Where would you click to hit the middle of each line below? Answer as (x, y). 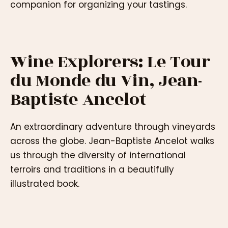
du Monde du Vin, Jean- (106, 80)
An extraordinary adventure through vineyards (113, 127)
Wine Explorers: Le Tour (110, 62)
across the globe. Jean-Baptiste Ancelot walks (112, 141)
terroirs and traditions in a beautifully (92, 170)
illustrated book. (45, 184)
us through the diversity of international (98, 155)
